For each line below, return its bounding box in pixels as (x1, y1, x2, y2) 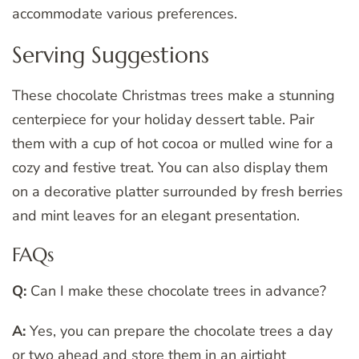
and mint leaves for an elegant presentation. (12, 205, 300, 225)
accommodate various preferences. (12, 4, 237, 24)
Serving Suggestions (12, 41, 209, 70)
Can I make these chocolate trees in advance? (26, 280, 326, 301)
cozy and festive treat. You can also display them (12, 157, 328, 177)
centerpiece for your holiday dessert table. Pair (12, 109, 314, 129)
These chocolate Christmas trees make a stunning (12, 85, 335, 105)
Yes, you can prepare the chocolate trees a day (26, 321, 333, 341)
